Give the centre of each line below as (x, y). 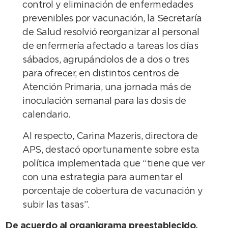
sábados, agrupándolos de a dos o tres (106, 60)
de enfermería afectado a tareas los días (110, 47)
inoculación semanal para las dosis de (104, 102)
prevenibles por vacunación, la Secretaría (112, 19)
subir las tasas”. (56, 205)
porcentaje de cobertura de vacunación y (113, 191)
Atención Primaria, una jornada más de (107, 88)
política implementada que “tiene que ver (114, 164)
